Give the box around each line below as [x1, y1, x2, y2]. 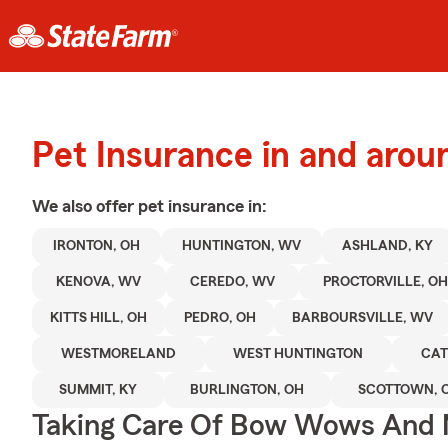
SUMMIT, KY [58, 383, 137, 397]
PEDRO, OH [183, 311, 256, 325]
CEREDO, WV [189, 275, 275, 289]
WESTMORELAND [60, 347, 176, 361]
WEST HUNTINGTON [233, 347, 364, 361]
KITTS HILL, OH [50, 311, 148, 325]
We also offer [32, 197, 138, 215]
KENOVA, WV [56, 275, 142, 289]
